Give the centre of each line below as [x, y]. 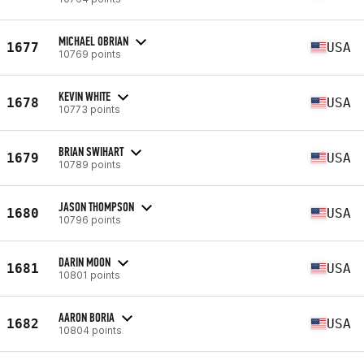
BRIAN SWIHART [91, 151]
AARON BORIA [87, 317]
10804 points [90, 330]
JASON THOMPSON [96, 206]
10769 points [90, 54]
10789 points [90, 164]
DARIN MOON [84, 262]
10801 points [89, 275]
